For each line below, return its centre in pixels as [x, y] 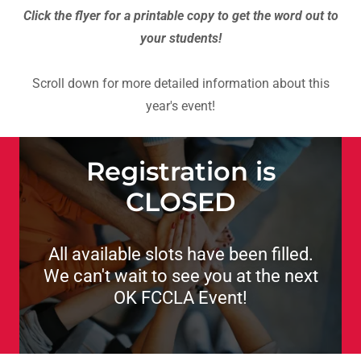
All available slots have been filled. [180, 254]
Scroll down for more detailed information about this [180, 83]
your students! [180, 38]
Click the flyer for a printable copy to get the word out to [180, 16]
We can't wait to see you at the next [180, 276]
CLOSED [180, 202]
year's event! [180, 106]
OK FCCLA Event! [180, 298]
